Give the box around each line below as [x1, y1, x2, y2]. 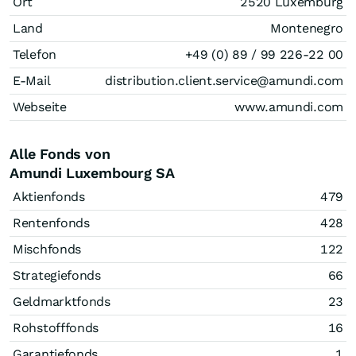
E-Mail [13, 73, 51, 88]
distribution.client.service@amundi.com [105, 73, 343, 88]
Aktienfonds [13, 189, 85, 204]
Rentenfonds [13, 215, 90, 230]
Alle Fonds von [10, 145, 110, 162]
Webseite [13, 99, 67, 114]
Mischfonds [13, 242, 81, 257]
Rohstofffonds [13, 320, 99, 335]
